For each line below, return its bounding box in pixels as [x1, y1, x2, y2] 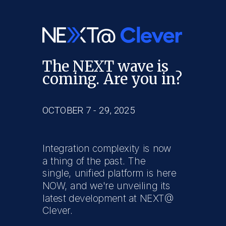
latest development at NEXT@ [42, 192, 174, 204]
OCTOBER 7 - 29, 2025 [42, 104, 135, 116]
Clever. [42, 205, 76, 217]
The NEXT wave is [42, 57, 169, 76]
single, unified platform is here [42, 167, 177, 179]
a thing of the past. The [42, 155, 146, 167]
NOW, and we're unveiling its [42, 180, 171, 192]
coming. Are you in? [42, 70, 182, 88]
